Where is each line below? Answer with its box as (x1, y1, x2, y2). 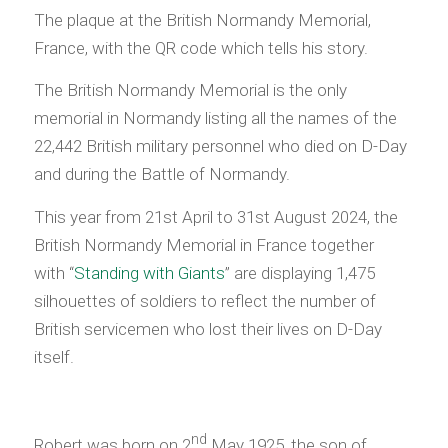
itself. (33, 346, 74, 367)
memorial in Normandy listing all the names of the (33, 108, 397, 129)
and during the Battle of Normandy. (33, 164, 290, 185)
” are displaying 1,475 (224, 262, 375, 283)
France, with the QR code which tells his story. (33, 37, 368, 58)
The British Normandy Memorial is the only (33, 80, 347, 101)
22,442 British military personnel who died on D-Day (33, 136, 407, 157)
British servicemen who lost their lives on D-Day (33, 318, 382, 339)
